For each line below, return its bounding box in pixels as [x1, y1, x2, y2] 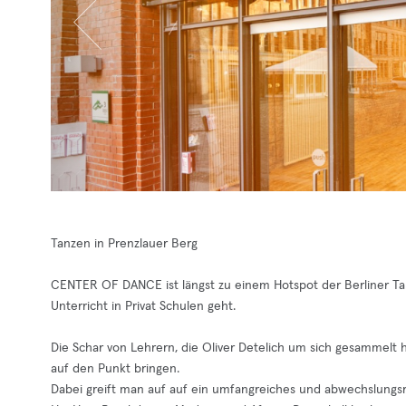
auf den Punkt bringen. [51, 362, 179, 375]
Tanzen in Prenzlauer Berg [51, 237, 198, 250]
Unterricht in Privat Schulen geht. [51, 300, 236, 313]
